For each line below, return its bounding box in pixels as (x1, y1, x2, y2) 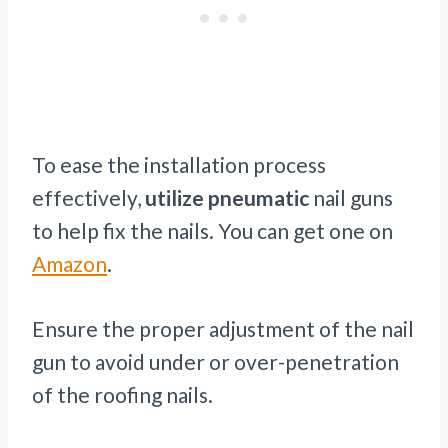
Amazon (32, 251, 107, 277)
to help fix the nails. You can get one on (32, 218, 393, 244)
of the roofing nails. (32, 382, 213, 408)
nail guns (309, 185, 393, 211)
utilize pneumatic (145, 185, 309, 211)
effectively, (32, 185, 145, 211)
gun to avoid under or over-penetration (32, 349, 399, 375)
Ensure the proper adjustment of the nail (32, 316, 414, 342)
